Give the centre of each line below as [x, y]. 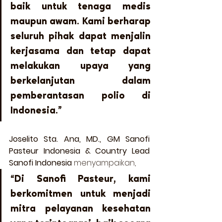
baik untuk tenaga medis [81, 7]
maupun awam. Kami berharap [81, 22]
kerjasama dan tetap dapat [81, 51]
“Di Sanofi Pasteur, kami [81, 179]
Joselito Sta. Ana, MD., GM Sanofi [79, 139]
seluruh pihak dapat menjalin [81, 36]
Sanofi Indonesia [40, 163]
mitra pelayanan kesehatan [81, 209]
